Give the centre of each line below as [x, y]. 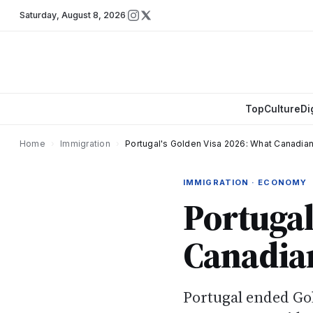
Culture [282, 109]
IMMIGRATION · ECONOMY [245, 182]
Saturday [38, 15]
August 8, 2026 [94, 15]
